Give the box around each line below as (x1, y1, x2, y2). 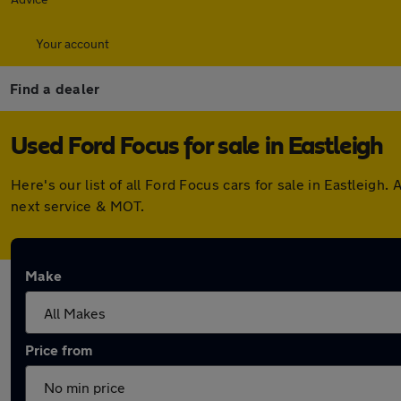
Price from (25, 341, 92, 358)
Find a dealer (10, 80, 100, 97)
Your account (36, 36, 109, 51)
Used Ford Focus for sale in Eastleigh (11, 134, 383, 159)
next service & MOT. (11, 197, 145, 214)
